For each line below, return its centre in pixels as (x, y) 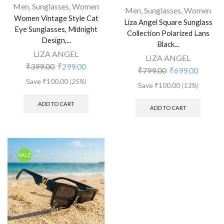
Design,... (56, 40)
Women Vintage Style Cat (56, 18)
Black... (168, 44)
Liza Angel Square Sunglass (168, 22)
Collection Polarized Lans (168, 33)
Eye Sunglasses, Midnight (56, 29)
